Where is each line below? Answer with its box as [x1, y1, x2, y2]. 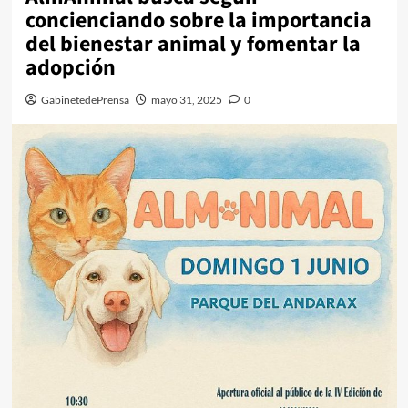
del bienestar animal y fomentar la [25, 28, 361, 60]
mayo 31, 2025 [150, 93, 222, 107]
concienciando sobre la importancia [25, 5, 372, 36]
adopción [25, 52, 116, 84]
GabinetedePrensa [40, 93, 129, 107]
